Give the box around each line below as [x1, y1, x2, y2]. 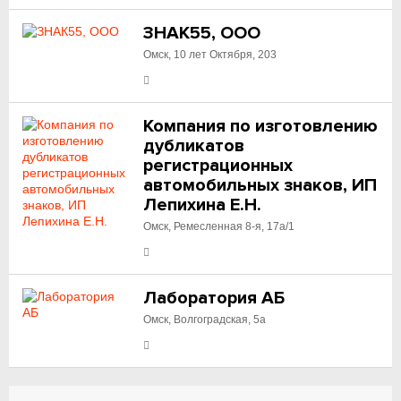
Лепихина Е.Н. [143, 194, 262, 216]
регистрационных [143, 155, 294, 176]
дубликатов [143, 135, 245, 157]
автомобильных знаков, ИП [143, 175, 378, 196]
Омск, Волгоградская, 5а [143, 313, 267, 326]
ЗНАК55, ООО [143, 22, 261, 44]
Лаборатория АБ [143, 287, 286, 309]
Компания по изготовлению [143, 115, 379, 137]
